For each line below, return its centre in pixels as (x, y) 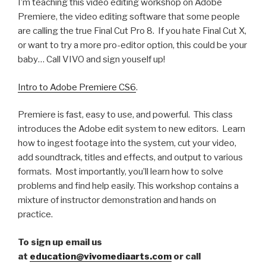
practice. (35, 215)
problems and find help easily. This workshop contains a (128, 186)
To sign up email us (60, 242)
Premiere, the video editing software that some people (129, 17)
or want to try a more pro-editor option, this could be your (132, 45)
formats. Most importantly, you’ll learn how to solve (121, 172)
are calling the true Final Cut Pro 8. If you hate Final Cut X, (132, 31)
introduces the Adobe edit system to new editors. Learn (132, 129)
